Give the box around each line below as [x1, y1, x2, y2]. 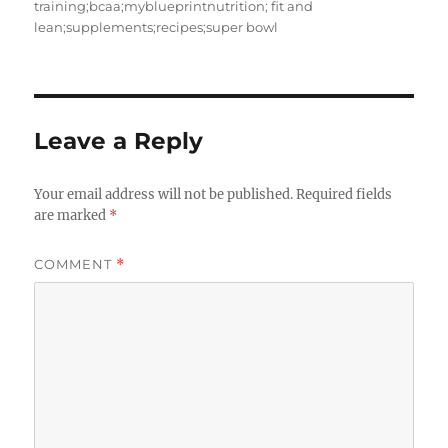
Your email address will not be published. [34, 185, 294, 203]
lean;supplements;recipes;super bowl [34, 18, 279, 35]
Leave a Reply [34, 126, 204, 155]
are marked [34, 206, 110, 224]
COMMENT [34, 255, 117, 272]
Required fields [296, 185, 393, 203]
